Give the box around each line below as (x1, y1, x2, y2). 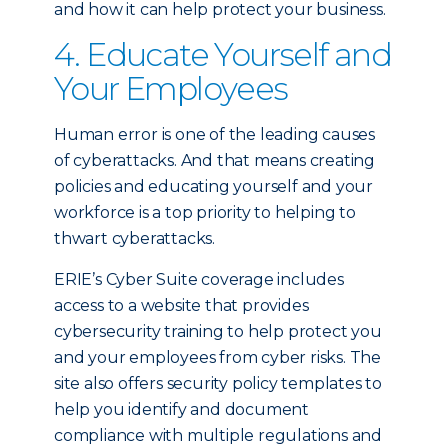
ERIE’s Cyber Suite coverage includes (54, 270, 344, 289)
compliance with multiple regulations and (54, 426, 382, 445)
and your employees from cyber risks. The (54, 348, 381, 367)
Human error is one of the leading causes (54, 125, 375, 144)
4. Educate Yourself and (54, 35, 392, 74)
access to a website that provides (54, 296, 309, 315)
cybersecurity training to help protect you (54, 322, 382, 341)
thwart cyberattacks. (54, 229, 216, 248)
